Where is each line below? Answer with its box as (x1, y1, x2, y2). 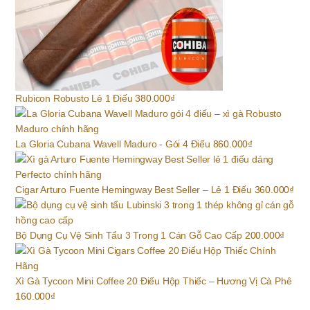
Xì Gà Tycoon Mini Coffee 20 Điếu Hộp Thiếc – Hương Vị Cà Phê (15, 275, 292, 286)
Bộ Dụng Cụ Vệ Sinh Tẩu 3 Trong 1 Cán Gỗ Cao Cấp (15, 229, 243, 241)
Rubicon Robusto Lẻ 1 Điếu (15, 92, 133, 104)
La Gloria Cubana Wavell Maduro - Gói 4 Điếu (15, 138, 210, 149)
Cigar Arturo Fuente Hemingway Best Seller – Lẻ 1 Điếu (15, 183, 252, 195)
